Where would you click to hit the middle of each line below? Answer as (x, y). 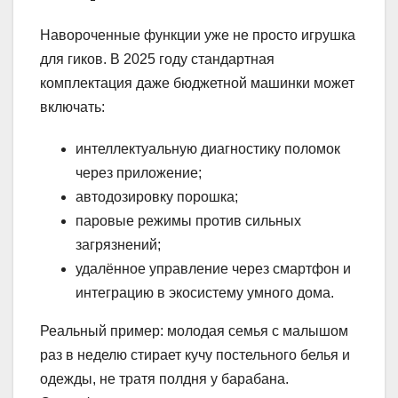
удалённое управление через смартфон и (213, 269)
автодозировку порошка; (157, 197)
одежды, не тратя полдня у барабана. (164, 379)
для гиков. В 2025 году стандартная (157, 60)
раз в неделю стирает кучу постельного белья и (195, 355)
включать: (72, 107)
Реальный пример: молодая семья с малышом (194, 331)
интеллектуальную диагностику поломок (208, 149)
